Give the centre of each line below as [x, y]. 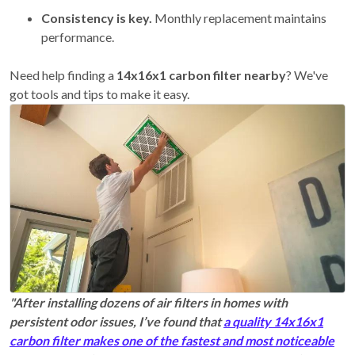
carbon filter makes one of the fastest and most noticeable [172, 341]
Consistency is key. [97, 17]
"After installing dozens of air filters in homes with [149, 303]
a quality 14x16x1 [273, 322]
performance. [78, 36]
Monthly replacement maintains [239, 17]
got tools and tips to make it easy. [99, 94]
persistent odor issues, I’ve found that [116, 322]
